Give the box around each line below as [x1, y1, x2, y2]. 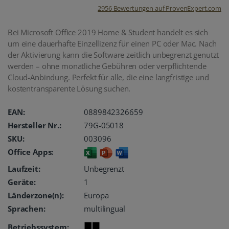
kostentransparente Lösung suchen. [8, 83, 131, 94]
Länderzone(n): [8, 190, 64, 201]
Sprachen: [8, 203, 45, 214]
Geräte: [8, 177, 36, 188]
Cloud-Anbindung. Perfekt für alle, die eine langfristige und [8, 72, 209, 82]
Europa [84, 190, 109, 201]
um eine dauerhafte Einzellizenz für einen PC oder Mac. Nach [8, 38, 217, 49]
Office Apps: [8, 147, 54, 157]
